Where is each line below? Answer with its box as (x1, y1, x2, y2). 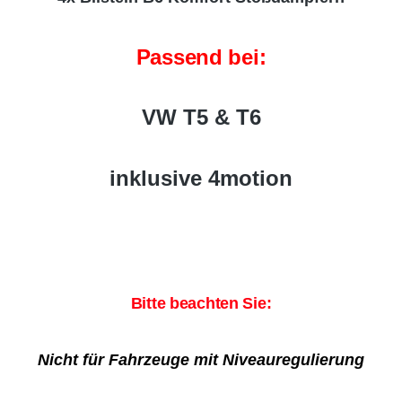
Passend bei (135, 45, 259, 69)
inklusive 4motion (109, 166, 293, 190)
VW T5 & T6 (141, 105, 261, 129)
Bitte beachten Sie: (130, 294, 272, 312)
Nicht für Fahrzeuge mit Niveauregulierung (38, 351, 364, 369)
